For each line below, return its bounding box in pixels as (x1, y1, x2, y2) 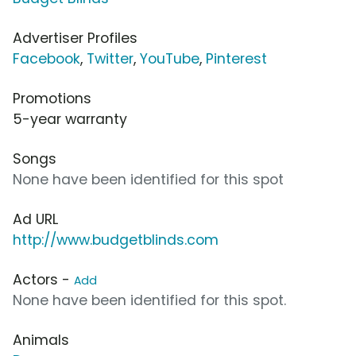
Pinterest (206, 48, 267, 68)
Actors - (13, 269, 74, 289)
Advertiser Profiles (13, 28, 137, 48)
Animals (13, 330, 69, 350)
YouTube (140, 48, 199, 68)
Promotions (13, 88, 91, 108)
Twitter (87, 48, 133, 68)
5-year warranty (13, 109, 127, 129)
